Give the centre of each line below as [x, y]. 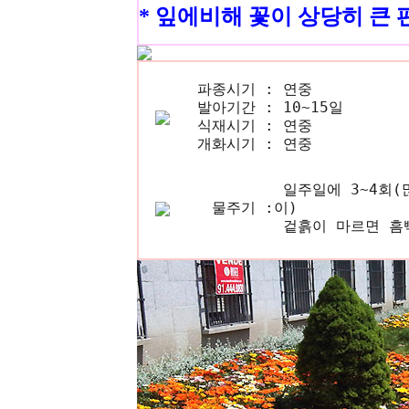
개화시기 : [236, 144]
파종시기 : [236, 89]
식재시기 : [236, 126]
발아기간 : [236, 107]
